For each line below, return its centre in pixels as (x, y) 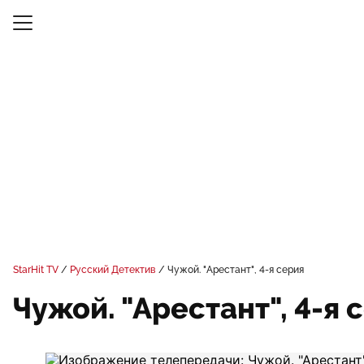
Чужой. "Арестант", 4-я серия (236, 270)
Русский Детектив (113, 270)
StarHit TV (36, 270)
